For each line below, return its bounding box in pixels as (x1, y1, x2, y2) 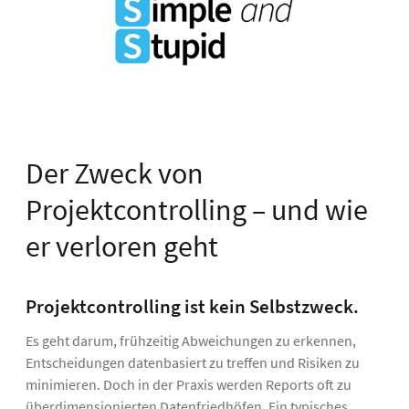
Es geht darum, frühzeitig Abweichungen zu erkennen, (26, 330, 356, 350)
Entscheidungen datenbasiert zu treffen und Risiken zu (26, 352, 360, 372)
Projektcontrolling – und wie (26, 191, 368, 228)
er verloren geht (26, 227, 218, 265)
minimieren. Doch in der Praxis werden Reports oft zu (26, 374, 351, 393)
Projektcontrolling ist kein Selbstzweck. (26, 294, 362, 319)
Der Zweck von (26, 154, 204, 192)
